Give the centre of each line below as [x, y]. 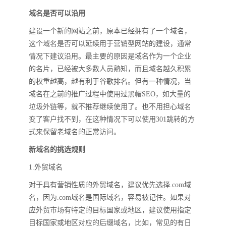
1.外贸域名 [46, 167]
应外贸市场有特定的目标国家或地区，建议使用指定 [110, 210]
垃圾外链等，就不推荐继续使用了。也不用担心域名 [110, 107]
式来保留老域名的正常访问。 [75, 132]
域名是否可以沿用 [57, 13]
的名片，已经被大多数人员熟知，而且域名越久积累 [110, 69]
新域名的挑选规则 [57, 150]
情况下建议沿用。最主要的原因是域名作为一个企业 [110, 56]
